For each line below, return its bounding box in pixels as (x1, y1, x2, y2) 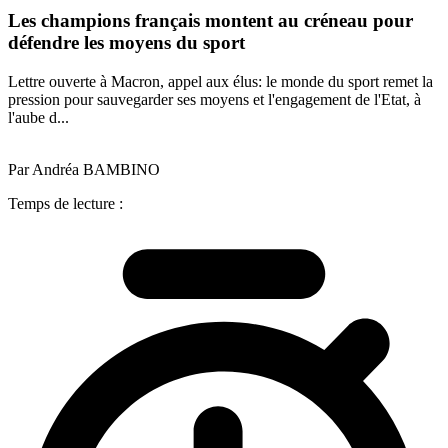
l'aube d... (8, 108, 69, 126)
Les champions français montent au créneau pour (8, 10, 413, 32)
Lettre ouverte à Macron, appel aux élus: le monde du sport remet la (8, 72, 433, 90)
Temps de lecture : (8, 194, 123, 212)
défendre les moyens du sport (8, 32, 245, 54)
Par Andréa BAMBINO (8, 160, 160, 178)
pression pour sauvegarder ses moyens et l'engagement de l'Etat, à (8, 90, 421, 108)
